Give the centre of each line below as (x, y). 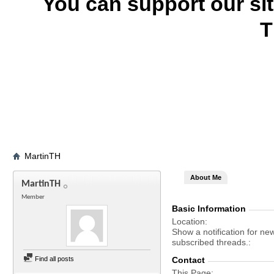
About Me (206, 177)
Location (188, 221)
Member (33, 197)
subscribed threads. (210, 242)
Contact (188, 260)
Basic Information (209, 209)
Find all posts (54, 259)
